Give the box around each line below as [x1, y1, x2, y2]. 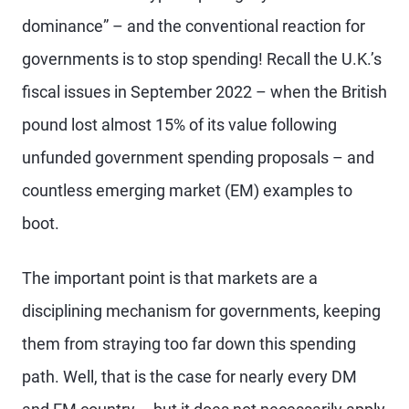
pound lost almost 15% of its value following [22, 114, 337, 134]
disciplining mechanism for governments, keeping [22, 300, 381, 320]
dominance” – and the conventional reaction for [22, 16, 365, 36]
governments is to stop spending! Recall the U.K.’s [22, 48, 382, 68]
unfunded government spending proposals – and [22, 147, 374, 167]
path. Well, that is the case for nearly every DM [22, 366, 357, 386]
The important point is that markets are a [22, 267, 318, 288]
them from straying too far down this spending [22, 333, 356, 353]
